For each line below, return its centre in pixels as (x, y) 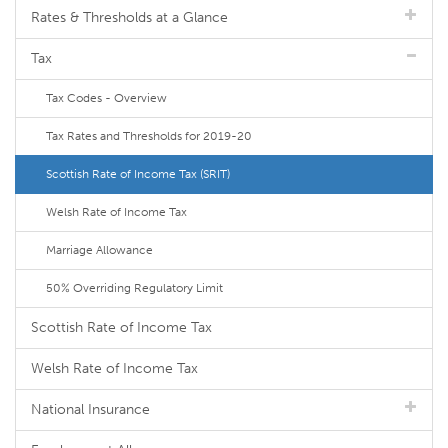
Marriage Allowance (99, 250)
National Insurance (90, 409)
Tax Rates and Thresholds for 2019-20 (149, 136)
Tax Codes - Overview (106, 98)
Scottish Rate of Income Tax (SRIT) (138, 174)
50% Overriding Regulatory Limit (134, 288)
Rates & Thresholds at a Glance (129, 17)
